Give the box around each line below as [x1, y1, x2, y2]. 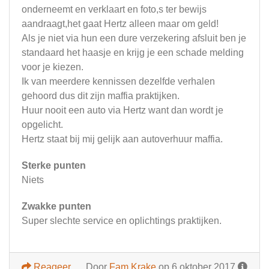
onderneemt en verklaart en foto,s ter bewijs [22, 4, 207, 15]
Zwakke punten [22, 201, 91, 212]
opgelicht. [22, 119, 63, 130]
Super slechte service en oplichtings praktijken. [22, 216, 222, 226]
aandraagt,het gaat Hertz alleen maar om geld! [22, 19, 219, 29]
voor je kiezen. [22, 62, 83, 73]
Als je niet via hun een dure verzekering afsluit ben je [22, 33, 246, 44]
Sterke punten [22, 160, 86, 171]
